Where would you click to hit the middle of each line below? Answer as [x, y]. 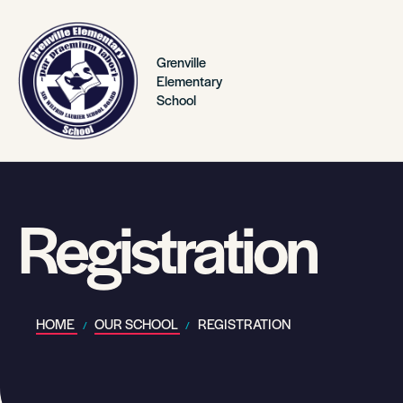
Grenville [182, 62]
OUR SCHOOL [138, 323]
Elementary [190, 81]
